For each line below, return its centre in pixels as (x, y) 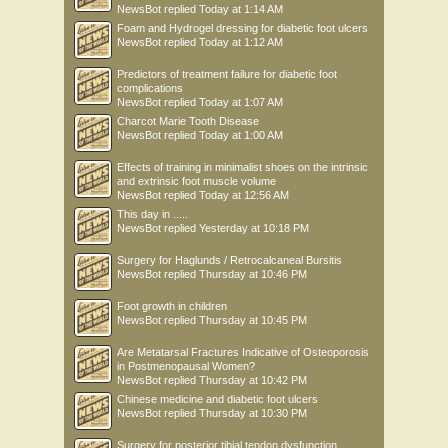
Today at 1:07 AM (241, 102)
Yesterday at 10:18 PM (254, 228)
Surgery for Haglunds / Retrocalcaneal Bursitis (229, 260)
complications (150, 88)
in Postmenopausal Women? (186, 366)
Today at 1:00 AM (241, 135)
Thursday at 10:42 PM (253, 380)
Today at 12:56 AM (244, 195)
